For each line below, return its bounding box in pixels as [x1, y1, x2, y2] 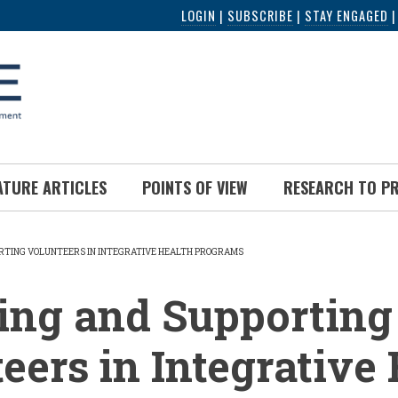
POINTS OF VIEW [142, 176, 248, 199]
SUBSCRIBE [227, 5, 293, 25]
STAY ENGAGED [305, 5, 388, 25]
